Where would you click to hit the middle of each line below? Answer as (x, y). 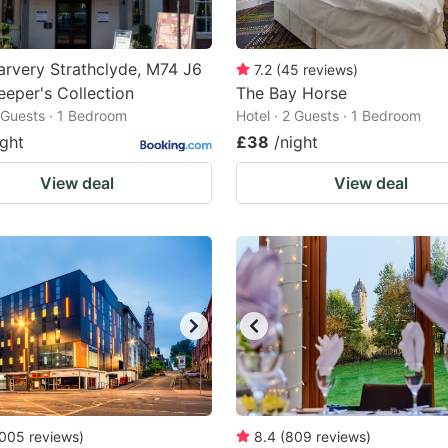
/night (296, 142)
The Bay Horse (291, 93)
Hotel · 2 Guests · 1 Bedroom (328, 115)
